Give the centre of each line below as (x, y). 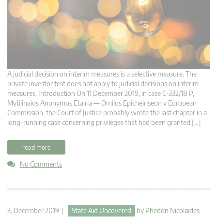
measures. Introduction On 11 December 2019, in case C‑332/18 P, (101, 93)
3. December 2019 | (38, 210)
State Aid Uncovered (101, 210)
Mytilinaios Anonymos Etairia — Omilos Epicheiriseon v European (102, 103)
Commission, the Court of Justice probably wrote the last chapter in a (107, 112)
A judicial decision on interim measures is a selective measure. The (102, 74)
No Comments (41, 164)
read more (36, 147)
